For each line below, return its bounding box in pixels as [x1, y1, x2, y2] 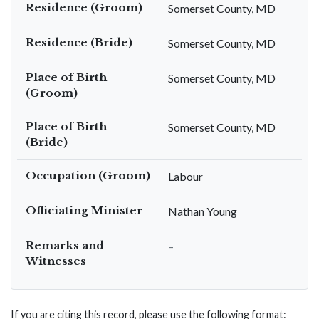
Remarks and [26, 239, 104, 252]
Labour [168, 169, 203, 183]
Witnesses [26, 254, 86, 268]
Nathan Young [168, 204, 237, 218]
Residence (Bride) [26, 36, 132, 49]
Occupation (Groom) [26, 169, 150, 182]
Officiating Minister [26, 204, 142, 217]
